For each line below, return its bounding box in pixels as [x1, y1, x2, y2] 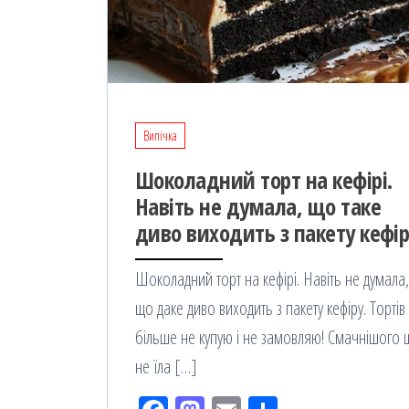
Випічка [143, 127, 177, 145]
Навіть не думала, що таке [135, 191, 381, 223]
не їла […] [135, 354, 197, 380]
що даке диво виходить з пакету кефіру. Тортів [135, 296, 405, 321]
